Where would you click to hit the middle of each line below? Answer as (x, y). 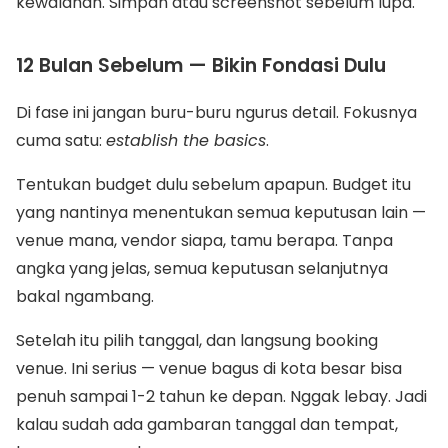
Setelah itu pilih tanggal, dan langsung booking (197, 340)
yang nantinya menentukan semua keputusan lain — (221, 212)
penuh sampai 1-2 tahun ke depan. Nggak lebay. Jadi (221, 396)
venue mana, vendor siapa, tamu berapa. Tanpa (204, 240)
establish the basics (186, 140)
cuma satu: (61, 140)
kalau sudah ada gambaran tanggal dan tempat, (207, 424)
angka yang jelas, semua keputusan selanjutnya (202, 268)
